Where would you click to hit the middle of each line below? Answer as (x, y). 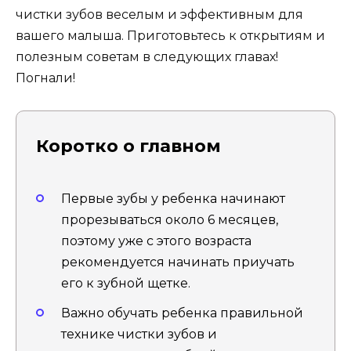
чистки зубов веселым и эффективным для (159, 15)
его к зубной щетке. (126, 283)
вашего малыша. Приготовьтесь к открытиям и (170, 36)
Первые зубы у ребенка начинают (173, 198)
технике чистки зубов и (139, 334)
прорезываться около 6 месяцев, (170, 219)
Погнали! (45, 78)
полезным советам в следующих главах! (147, 57)
